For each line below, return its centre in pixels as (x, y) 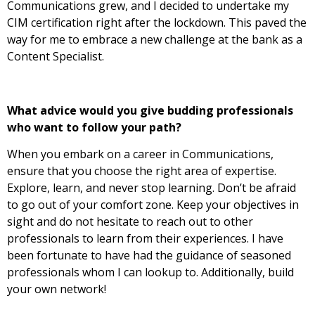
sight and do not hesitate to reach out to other (130, 222)
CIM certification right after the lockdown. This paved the (157, 23)
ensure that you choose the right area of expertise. (142, 171)
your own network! (57, 289)
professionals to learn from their (95, 239)
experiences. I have (233, 239)
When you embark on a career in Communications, (140, 154)
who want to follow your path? (94, 127)
